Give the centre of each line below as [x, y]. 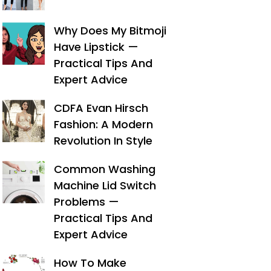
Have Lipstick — [96, 47]
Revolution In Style [103, 141]
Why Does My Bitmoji [110, 31]
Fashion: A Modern [104, 124]
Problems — [87, 202]
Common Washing [105, 169]
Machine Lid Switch [105, 185]
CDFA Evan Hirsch [101, 108]
